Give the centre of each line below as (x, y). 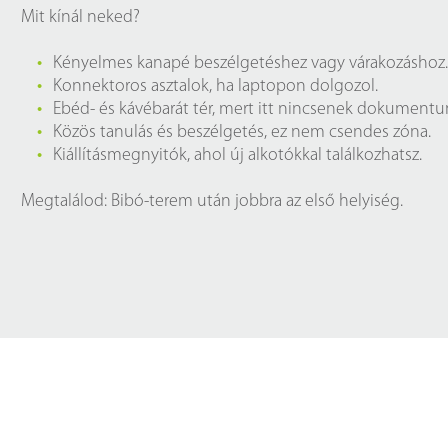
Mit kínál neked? (80, 17)
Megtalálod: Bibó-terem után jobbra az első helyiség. (212, 201)
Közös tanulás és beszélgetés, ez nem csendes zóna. (242, 132)
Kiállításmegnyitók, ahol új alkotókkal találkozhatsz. (237, 155)
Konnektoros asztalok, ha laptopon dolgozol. (215, 86)
